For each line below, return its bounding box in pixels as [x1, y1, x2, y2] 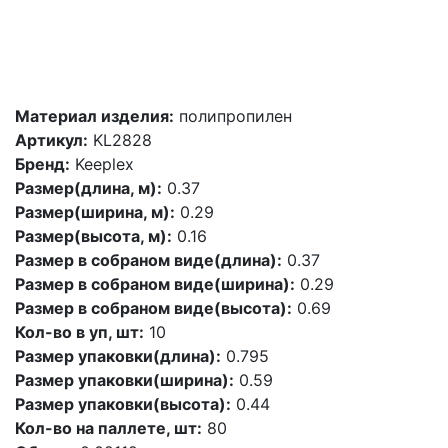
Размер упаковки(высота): [15, 394, 231, 414]
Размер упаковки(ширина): [15, 370, 234, 390]
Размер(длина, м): [15, 178, 162, 198]
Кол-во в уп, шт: [15, 322, 144, 342]
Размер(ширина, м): [15, 202, 175, 222]
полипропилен [174, 106, 292, 126]
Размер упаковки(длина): [15, 346, 221, 366]
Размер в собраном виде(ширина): [15, 274, 295, 294]
